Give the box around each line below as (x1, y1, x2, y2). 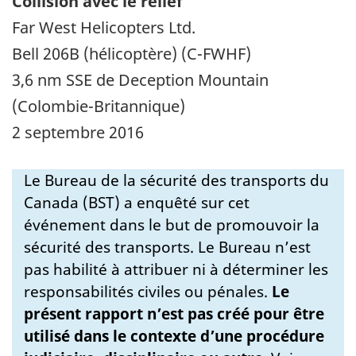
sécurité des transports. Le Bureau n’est (24, 236, 311, 257)
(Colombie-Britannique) (12, 95, 185, 117)
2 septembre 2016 (12, 121, 144, 143)
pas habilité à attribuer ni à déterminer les (24, 258, 328, 280)
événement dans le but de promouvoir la (24, 214, 319, 235)
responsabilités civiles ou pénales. (24, 281, 272, 302)
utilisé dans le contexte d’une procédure (24, 325, 324, 346)
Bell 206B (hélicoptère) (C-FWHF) (12, 42, 251, 64)
